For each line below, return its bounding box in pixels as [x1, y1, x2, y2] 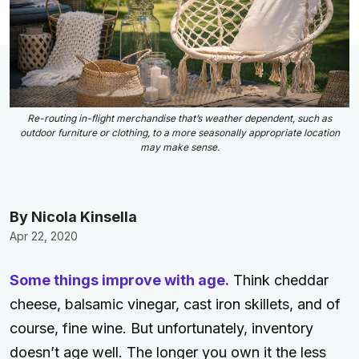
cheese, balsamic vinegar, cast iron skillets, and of [10, 296, 341, 313]
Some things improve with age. [10, 272, 229, 289]
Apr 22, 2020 [10, 229, 78, 244]
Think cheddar [229, 272, 329, 289]
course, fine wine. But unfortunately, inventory [10, 320, 313, 337]
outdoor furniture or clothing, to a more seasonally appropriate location [19, 127, 340, 139]
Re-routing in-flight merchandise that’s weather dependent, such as [27, 112, 332, 125]
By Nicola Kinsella [10, 208, 137, 226]
